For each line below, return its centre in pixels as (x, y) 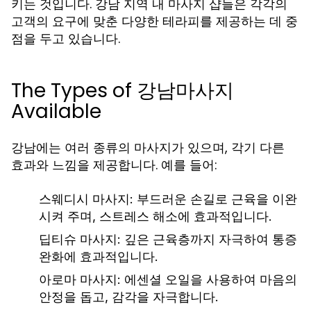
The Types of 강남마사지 (123, 91)
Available (56, 111)
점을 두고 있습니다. (66, 39)
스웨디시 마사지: (86, 199)
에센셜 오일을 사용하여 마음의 (209, 279)
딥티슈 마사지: (80, 239)
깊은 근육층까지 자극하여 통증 (209, 239)
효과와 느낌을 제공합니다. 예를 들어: (114, 165)
